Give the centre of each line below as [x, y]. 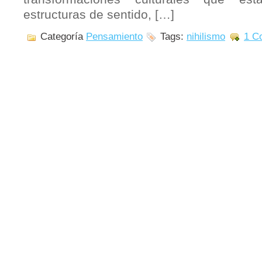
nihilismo [206, 37]
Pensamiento [114, 37]
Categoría [62, 37]
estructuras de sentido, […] [99, 15]
